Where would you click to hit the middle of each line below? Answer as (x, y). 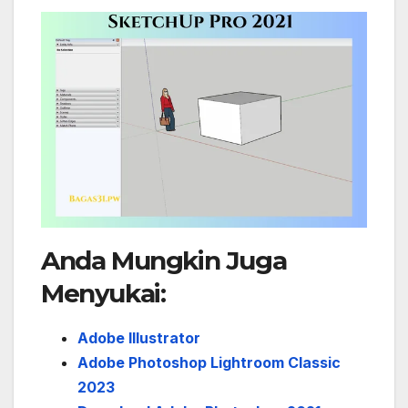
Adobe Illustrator (141, 337)
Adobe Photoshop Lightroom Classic (209, 362)
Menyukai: (103, 293)
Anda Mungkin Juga (164, 260)
